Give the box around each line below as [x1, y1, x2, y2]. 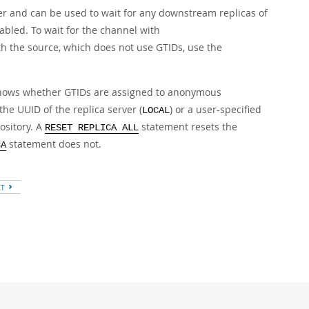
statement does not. [6, 137, 101, 150]
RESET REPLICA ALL [45, 123, 139, 133]
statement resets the [139, 120, 237, 133]
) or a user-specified [170, 103, 261, 116]
